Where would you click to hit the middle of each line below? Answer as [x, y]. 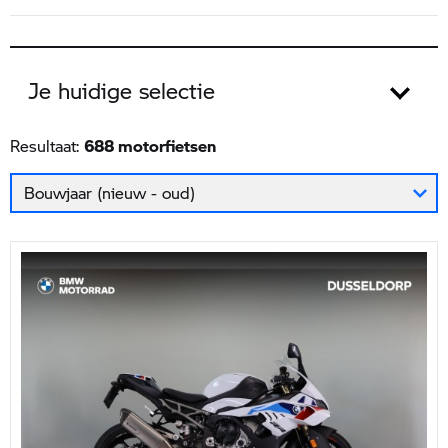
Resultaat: [47, 145]
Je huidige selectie [121, 90]
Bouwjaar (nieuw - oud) [109, 194]
